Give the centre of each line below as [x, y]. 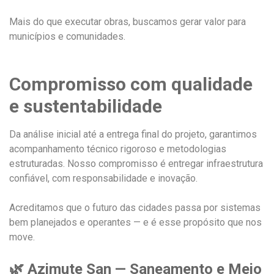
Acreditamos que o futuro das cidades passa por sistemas [135, 207]
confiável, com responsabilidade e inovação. [103, 178]
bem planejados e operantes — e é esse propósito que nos [135, 222]
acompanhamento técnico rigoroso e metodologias [118, 149]
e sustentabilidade [86, 106]
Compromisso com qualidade [131, 84]
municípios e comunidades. [67, 36]
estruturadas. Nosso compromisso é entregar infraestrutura [136, 163]
